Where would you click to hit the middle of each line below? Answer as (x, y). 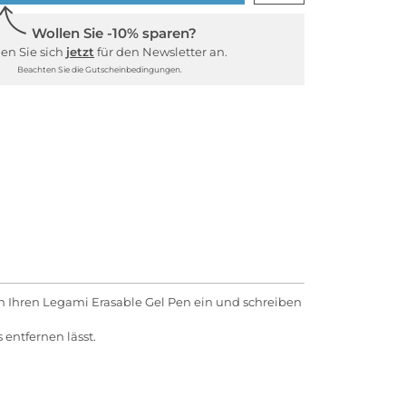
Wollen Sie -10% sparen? (114, 33)
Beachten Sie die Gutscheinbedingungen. (99, 69)
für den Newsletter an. (161, 51)
